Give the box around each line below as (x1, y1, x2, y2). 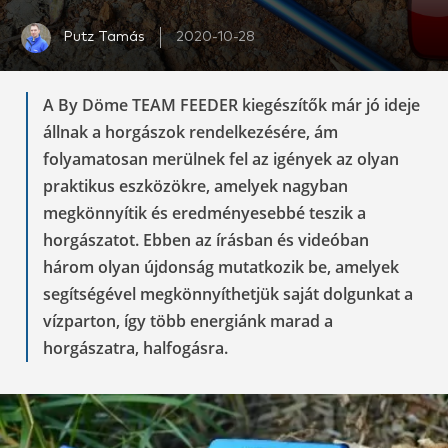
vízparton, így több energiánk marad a (43, 309, 333, 332)
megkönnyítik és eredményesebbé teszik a (43, 201, 366, 224)
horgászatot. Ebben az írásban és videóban (43, 228, 369, 251)
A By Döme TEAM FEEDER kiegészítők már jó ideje (43, 93, 420, 116)
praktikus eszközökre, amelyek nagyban (43, 174, 348, 197)
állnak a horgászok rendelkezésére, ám (43, 120, 338, 143)
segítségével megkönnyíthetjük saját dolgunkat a (43, 282, 413, 305)
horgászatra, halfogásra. (43, 336, 228, 359)
